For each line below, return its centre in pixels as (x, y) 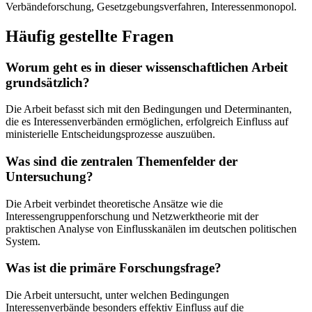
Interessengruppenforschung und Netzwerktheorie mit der (132, 216)
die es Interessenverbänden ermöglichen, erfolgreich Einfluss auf (147, 122)
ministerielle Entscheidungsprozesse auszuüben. (110, 134)
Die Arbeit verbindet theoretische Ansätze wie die (114, 203)
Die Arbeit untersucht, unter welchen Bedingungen (117, 295)
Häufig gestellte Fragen (89, 36)
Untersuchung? (49, 177)
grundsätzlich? (48, 82)
